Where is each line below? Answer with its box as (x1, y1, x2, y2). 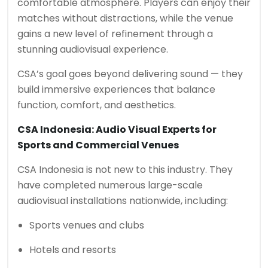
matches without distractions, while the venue (17, 11, 233, 25)
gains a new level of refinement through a (17, 27, 213, 41)
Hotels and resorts (29, 243, 116, 257)
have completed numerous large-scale (17, 178, 203, 192)
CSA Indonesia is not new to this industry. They (17, 163, 233, 176)
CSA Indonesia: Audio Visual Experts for (17, 123, 217, 136)
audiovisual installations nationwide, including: (17, 194, 228, 208)
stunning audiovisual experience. (17, 42, 168, 56)
